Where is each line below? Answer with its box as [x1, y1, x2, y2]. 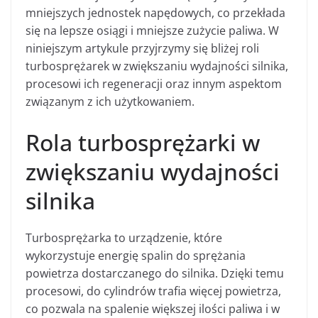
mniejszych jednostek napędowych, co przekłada [26, 4, 285, 21]
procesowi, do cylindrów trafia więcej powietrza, [26, 283, 281, 299]
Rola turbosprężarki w [26, 126, 260, 158]
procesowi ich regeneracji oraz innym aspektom [26, 75, 282, 92]
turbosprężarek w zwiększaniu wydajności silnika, [26, 57, 288, 74]
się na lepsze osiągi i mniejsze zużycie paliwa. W [26, 22, 279, 38]
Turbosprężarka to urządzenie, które [26, 229, 222, 246]
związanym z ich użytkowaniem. [26, 93, 194, 109]
